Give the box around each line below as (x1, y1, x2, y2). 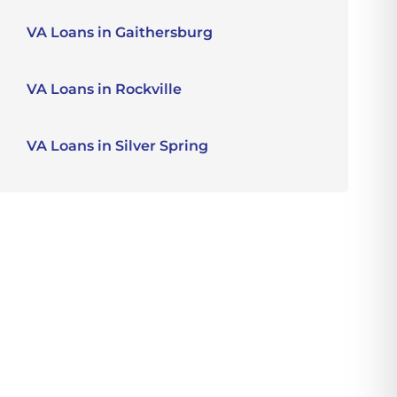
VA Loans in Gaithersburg (27, 24, 214, 41)
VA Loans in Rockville (27, 81, 183, 97)
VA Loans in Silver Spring (27, 137, 209, 154)
